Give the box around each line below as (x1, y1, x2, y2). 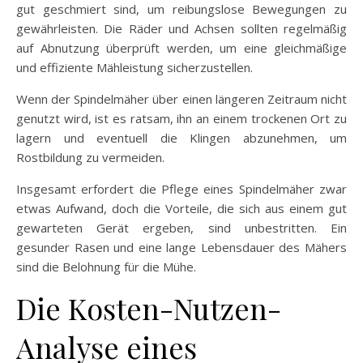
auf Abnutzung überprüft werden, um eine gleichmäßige (16, 40, 347, 56)
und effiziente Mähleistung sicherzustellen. (16, 59, 253, 75)
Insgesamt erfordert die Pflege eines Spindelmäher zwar (16, 181, 347, 197)
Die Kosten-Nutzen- (16, 288, 281, 327)
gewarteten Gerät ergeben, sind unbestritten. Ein (16, 220, 347, 236)
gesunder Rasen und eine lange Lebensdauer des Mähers (16, 239, 347, 255)
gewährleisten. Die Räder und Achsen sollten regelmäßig (16, 20, 347, 36)
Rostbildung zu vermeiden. (16, 149, 164, 165)
